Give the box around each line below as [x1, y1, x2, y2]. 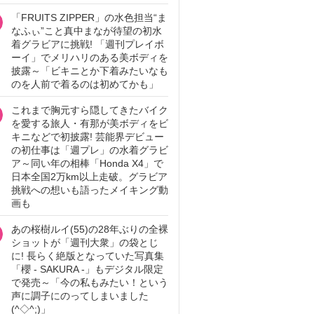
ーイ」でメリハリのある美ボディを [11, 52, 168, 63]
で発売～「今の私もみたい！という [11, 277, 168, 288]
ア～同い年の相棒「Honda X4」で [11, 158, 163, 169]
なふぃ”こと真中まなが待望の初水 [11, 25, 162, 36]
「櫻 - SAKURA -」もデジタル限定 [11, 264, 163, 275]
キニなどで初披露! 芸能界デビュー [11, 131, 164, 142]
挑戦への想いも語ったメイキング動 [11, 184, 168, 196]
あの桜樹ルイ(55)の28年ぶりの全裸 [11, 224, 168, 235]
